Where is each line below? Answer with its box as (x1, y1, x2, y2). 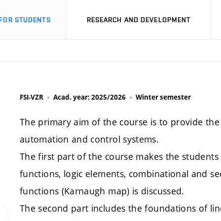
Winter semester (136, 93, 191, 102)
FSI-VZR (20, 93, 43, 102)
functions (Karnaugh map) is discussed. (20, 185, 184, 197)
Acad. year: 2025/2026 (53, 93, 126, 102)
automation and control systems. (20, 133, 159, 145)
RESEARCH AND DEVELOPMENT (86, 15, 191, 24)
